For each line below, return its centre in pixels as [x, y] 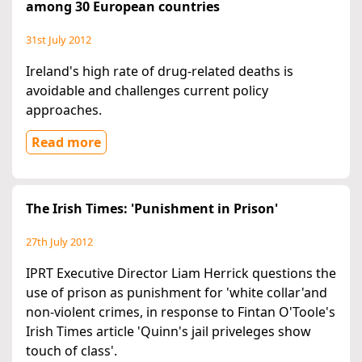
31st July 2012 [59, 40]
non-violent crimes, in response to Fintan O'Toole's [181, 312]
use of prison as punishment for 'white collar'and [177, 293]
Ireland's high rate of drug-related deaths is [160, 72]
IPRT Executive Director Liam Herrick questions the [181, 274]
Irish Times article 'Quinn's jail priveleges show [168, 332]
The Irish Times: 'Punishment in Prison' [152, 209]
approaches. [64, 110]
